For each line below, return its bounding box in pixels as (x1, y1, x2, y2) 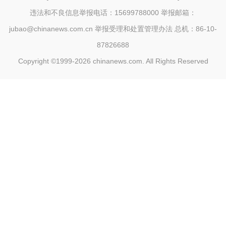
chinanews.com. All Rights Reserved (92, 57, 208, 65)
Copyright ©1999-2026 (18, 57, 93, 65)
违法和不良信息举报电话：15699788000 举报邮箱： (30, 9, 196, 17)
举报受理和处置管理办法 (95, 25, 173, 33)
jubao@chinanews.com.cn (9, 25, 95, 33)
